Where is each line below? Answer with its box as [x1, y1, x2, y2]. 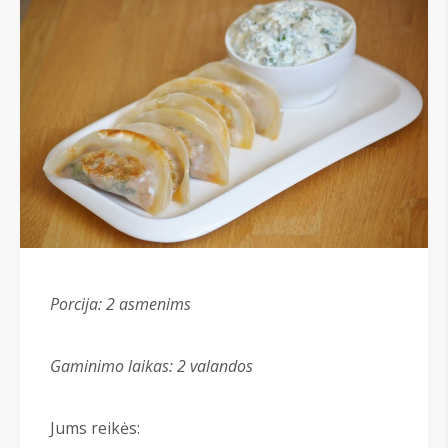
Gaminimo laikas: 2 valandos [50, 355, 253, 378]
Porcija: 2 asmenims [50, 293, 191, 316]
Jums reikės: [50, 417, 140, 440]
